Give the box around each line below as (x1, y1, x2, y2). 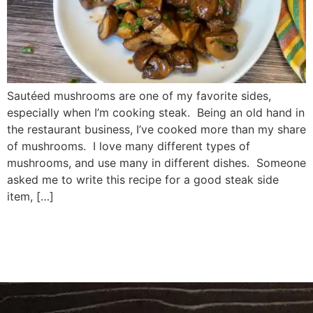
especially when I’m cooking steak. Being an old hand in (7, 105, 305, 120)
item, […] (7, 189, 54, 204)
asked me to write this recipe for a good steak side (7, 173, 279, 187)
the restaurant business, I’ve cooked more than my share (7, 122, 306, 137)
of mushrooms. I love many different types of (7, 139, 250, 154)
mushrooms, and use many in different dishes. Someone (7, 156, 306, 170)
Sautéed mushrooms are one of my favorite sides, (7, 89, 271, 103)
